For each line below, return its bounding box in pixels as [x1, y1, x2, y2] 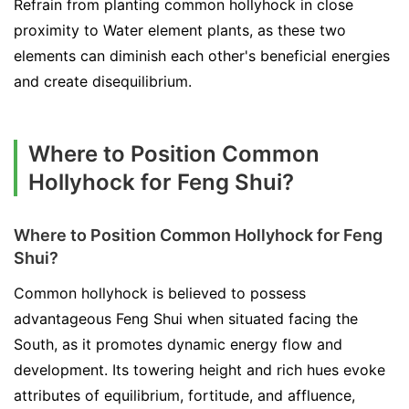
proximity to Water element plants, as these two [14, 20, 346, 39]
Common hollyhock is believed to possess [14, 283, 306, 302]
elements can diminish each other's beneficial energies [14, 46, 390, 65]
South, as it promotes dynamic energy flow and [14, 334, 342, 353]
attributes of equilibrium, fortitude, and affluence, [14, 385, 355, 404]
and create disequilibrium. [14, 71, 192, 90]
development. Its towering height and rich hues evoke [14, 360, 385, 379]
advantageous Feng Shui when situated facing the [14, 309, 358, 328]
